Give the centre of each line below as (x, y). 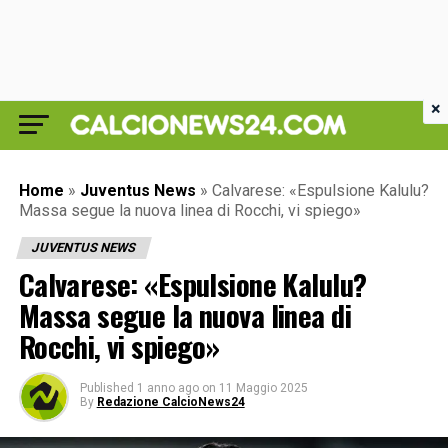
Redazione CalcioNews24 (170, 402)
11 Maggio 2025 (263, 388)
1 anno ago (167, 388)
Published (106, 388)
